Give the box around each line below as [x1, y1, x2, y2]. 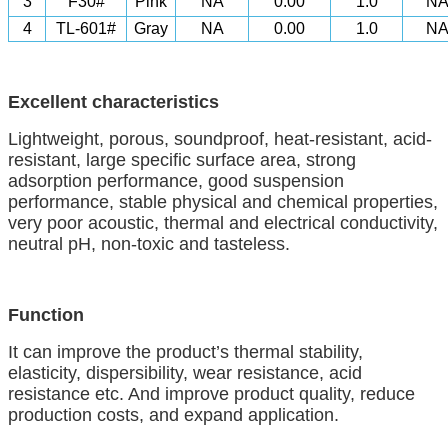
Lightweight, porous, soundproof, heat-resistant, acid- [8, 128, 432, 149]
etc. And [90, 383, 165, 404]
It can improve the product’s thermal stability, [8, 341, 363, 362]
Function [8, 304, 84, 325]
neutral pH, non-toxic [8, 233, 179, 254]
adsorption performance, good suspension [8, 170, 344, 191]
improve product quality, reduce [165, 383, 415, 404]
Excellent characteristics [8, 91, 219, 112]
